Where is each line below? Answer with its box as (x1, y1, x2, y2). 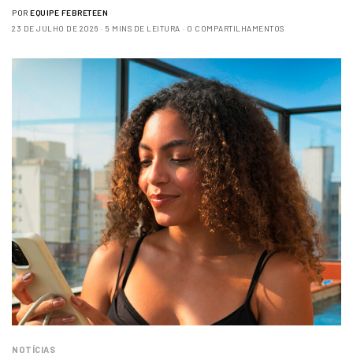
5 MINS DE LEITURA (105, 23, 180, 33)
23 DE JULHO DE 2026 (12, 23, 98, 33)
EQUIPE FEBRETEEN (30, 7, 108, 17)
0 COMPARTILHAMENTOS (187, 23, 284, 33)
